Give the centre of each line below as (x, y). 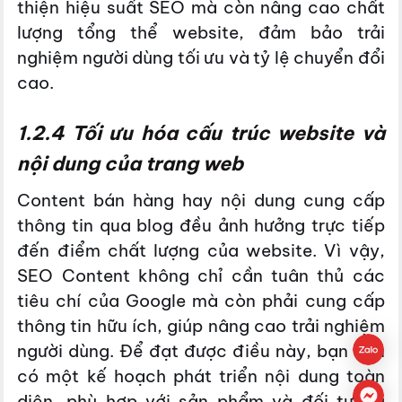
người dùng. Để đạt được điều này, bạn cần (201, 351)
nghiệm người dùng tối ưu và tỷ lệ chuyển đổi (201, 57)
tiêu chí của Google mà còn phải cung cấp (201, 301)
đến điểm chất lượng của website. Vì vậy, (201, 251)
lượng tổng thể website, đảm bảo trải (201, 32)
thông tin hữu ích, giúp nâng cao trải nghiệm (201, 326)
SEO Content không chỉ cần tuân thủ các (201, 276)
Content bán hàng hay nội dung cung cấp (201, 201)
